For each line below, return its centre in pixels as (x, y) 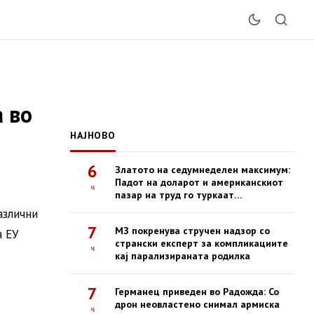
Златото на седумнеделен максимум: (203, 170)
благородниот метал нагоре (182, 207)
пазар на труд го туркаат (175, 195)
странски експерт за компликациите (202, 243)
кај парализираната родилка (183, 256)
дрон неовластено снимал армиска (197, 304)
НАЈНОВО (93, 135)
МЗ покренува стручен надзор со (192, 231)
